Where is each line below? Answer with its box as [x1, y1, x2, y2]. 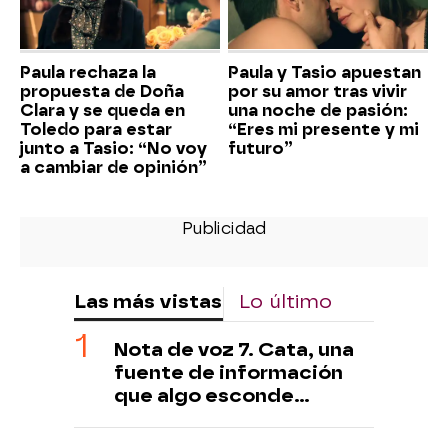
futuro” [228, 138, 293, 158]
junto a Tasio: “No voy [20, 138, 207, 158]
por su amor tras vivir [228, 81, 407, 101]
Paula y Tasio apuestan [228, 62, 421, 82]
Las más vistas [74, 289, 222, 313]
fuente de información [114, 360, 343, 384]
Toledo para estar [20, 119, 172, 139]
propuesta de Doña [20, 81, 184, 101]
